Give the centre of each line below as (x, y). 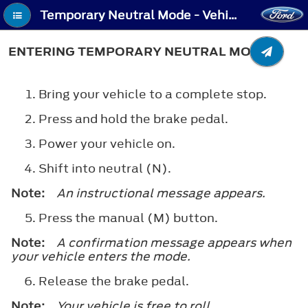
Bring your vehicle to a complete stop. (153, 94)
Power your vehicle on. (107, 143)
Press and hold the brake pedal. (133, 119)
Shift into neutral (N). (105, 168)
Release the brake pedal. (114, 281)
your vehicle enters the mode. (101, 256)
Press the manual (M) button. (128, 218)
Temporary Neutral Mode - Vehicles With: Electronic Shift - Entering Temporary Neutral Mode (233, 15)
